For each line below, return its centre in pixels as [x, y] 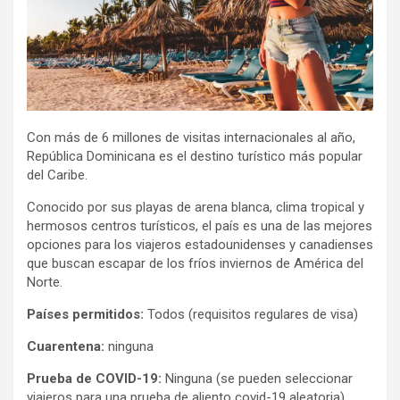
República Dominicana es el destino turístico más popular [195, 156]
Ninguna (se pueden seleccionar [257, 378]
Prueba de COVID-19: [94, 378]
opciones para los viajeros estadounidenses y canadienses [200, 244]
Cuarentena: [66, 346]
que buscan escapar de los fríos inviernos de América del [195, 263]
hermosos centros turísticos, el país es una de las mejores [200, 225]
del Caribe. [59, 175]
